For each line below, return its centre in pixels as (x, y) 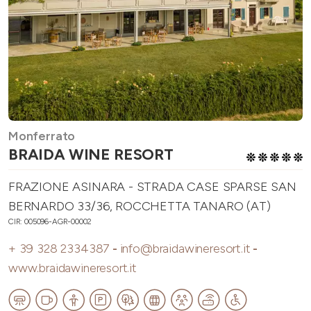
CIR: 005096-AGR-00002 (50, 222)
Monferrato (42, 136)
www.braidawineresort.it (73, 268)
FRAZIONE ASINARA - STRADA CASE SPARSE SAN (152, 187)
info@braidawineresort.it (185, 249)
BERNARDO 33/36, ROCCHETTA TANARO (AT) (140, 207)
